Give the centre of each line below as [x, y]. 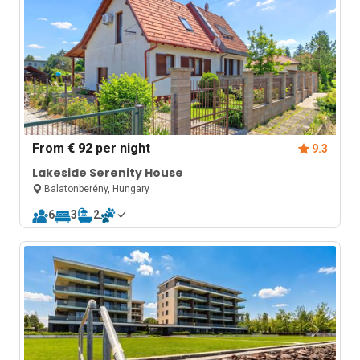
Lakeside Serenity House [108, 173]
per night [122, 148]
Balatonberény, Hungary [96, 189]
